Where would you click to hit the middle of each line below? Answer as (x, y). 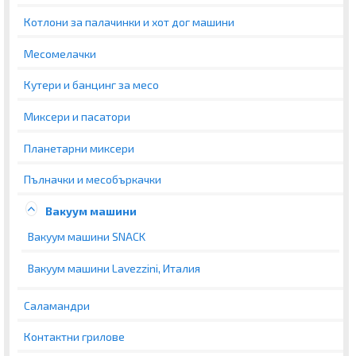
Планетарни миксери (79, 148)
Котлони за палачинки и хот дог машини (129, 22)
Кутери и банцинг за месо (91, 85)
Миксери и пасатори (77, 117)
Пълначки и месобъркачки (93, 180)
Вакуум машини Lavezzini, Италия (114, 269)
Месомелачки (60, 53)
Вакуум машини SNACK (87, 237)
